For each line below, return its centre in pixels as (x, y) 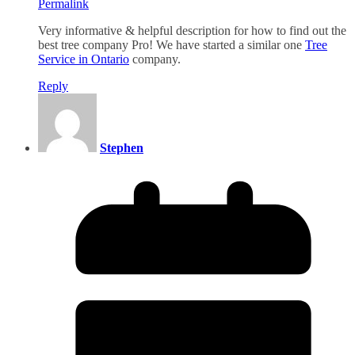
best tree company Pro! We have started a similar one (172, 44)
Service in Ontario (84, 59)
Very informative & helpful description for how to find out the (192, 30)
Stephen (122, 147)
